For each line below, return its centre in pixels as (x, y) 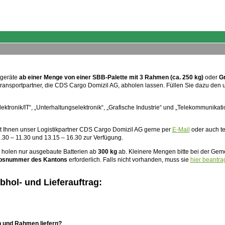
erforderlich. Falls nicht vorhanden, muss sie (129, 159)
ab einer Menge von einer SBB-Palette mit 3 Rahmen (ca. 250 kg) (111, 77)
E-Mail (181, 129)
